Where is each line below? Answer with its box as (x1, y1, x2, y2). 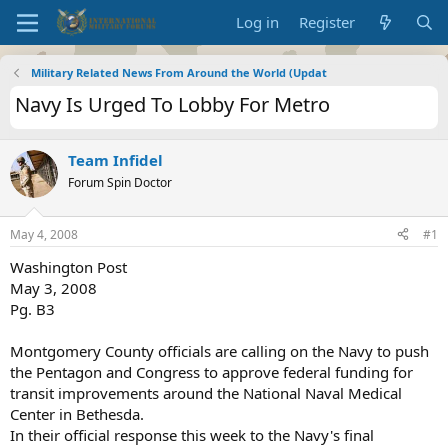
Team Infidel (68, 150, 163, 170)
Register (299, 12, 356, 32)
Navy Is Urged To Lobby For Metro (15, 91, 330, 118)
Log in (236, 12, 280, 32)
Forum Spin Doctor (68, 174, 172, 191)
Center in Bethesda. (10, 403, 144, 424)
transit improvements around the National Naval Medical (10, 382, 402, 403)
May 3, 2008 (10, 277, 97, 298)
